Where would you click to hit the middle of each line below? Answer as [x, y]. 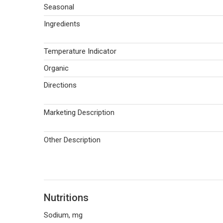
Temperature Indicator [80, 51]
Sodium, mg [63, 215]
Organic [56, 68]
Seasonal [59, 7]
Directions [60, 85]
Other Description [72, 140]
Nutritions [66, 198]
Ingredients [62, 24]
